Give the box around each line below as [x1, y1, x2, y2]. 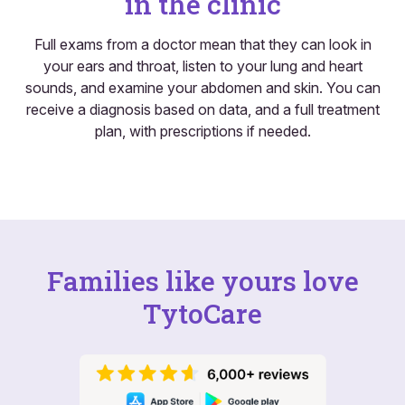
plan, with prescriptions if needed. [94, 121, 311, 140]
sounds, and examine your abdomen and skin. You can [24, 78, 381, 97]
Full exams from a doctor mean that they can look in [33, 34, 372, 53]
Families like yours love [46, 262, 359, 298]
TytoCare [143, 295, 262, 331]
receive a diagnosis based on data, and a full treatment [25, 99, 380, 118]
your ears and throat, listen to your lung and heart [42, 56, 363, 75]
